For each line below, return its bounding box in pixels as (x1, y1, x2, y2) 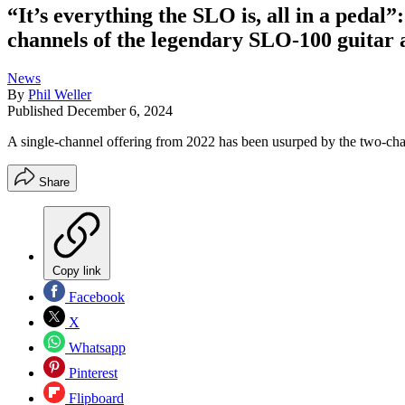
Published (7, 102, 67, 118)
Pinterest (65, 364, 118, 381)
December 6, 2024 (67, 102, 173, 118)
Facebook (65, 288, 125, 305)
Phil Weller (28, 86, 91, 102)
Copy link (52, 263, 101, 278)
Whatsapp (65, 339, 126, 355)
